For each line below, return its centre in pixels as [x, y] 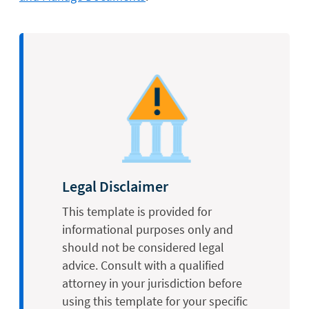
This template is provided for [137, 211]
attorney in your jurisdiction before [152, 283]
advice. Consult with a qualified [143, 265]
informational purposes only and [148, 229]
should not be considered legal [143, 247]
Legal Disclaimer [115, 186]
